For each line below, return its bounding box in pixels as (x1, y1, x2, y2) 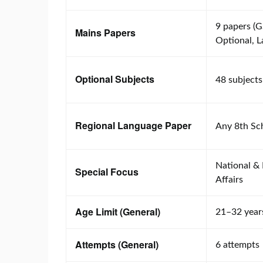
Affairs (215, 174, 243, 184)
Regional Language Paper (75, 118, 191, 132)
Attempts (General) (75, 237, 159, 251)
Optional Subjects (75, 72, 154, 86)
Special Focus (75, 164, 139, 178)
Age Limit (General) (75, 204, 160, 218)
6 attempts (215, 240, 259, 249)
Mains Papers (75, 25, 136, 39)
